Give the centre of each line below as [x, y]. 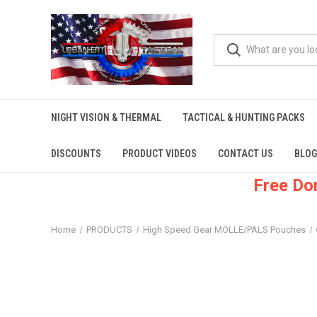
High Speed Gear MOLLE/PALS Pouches [224, 230]
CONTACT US [246, 154]
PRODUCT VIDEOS [160, 154]
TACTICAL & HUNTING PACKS [244, 117]
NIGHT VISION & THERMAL [106, 117]
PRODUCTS [109, 230]
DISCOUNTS [76, 154]
